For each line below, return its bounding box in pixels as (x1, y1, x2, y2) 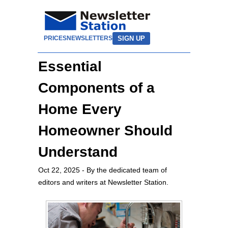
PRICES (44, 35, 67, 42)
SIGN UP (118, 34, 145, 42)
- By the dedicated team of (80, 166, 167, 174)
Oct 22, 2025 (38, 166, 80, 174)
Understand (38, 144, 118, 160)
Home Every (38, 101, 122, 117)
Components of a (38, 80, 155, 96)
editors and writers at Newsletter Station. (38, 178, 168, 186)
